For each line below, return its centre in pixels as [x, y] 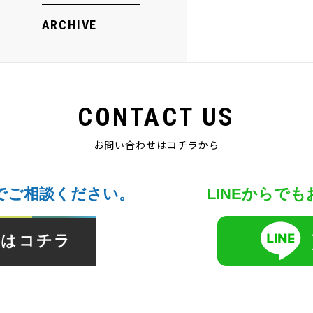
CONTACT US [156, 118]
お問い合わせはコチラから [156, 145]
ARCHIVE [70, 25]
